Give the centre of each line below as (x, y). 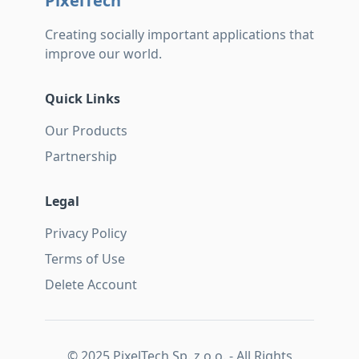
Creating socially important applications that (179, 34)
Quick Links (83, 99)
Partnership (81, 156)
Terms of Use (85, 259)
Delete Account (91, 284)
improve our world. (103, 54)
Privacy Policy (86, 233)
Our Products (86, 131)
